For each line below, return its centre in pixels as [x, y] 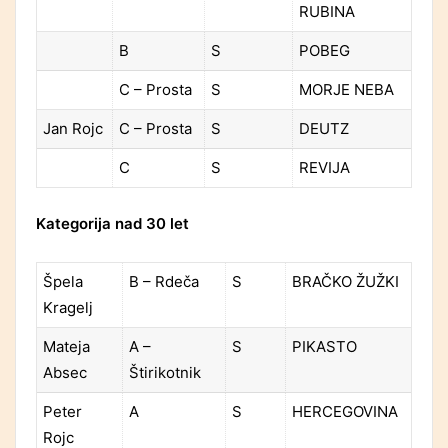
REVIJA [324, 168]
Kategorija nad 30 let [112, 223]
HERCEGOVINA [345, 411]
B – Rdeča [164, 281]
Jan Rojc [73, 129]
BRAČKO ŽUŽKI [345, 281]
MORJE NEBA [346, 90]
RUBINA [327, 12]
